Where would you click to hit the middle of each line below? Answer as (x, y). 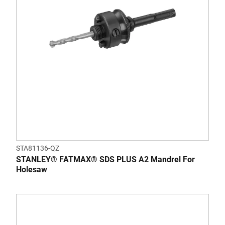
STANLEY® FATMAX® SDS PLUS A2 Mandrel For (105, 159)
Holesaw (32, 170)
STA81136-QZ (38, 148)
